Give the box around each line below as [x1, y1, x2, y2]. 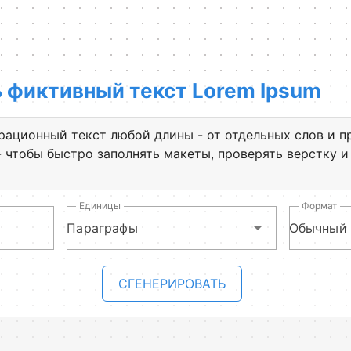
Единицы [79, 200, 121, 212]
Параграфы [67, 220, 138, 236]
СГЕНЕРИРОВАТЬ [118, 276, 226, 291]
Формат [301, 200, 338, 212]
